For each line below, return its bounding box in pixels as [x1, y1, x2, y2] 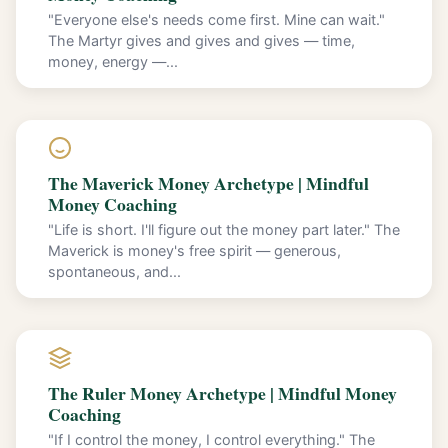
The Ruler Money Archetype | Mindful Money [48, 379, 397, 406]
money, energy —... [48, 52, 178, 70]
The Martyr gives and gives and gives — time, [48, 31, 355, 49]
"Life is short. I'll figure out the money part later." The [48, 220, 400, 238]
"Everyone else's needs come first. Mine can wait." [48, 10, 385, 28]
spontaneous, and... [48, 262, 181, 280]
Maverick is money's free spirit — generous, [48, 241, 341, 259]
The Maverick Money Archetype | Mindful [48, 169, 369, 196]
